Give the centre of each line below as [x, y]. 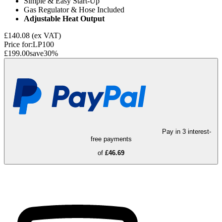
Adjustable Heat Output [64, 18]
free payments [111, 139]
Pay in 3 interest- [186, 131]
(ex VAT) [46, 35]
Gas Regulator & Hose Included [74, 9]
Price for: [18, 44]
